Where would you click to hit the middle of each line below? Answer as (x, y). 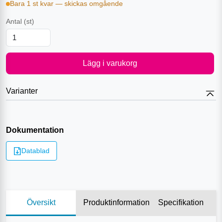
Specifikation (181, 202)
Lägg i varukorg (110, 63)
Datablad (35, 151)
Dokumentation (35, 130)
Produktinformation (117, 202)
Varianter (22, 91)
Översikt (41, 202)
